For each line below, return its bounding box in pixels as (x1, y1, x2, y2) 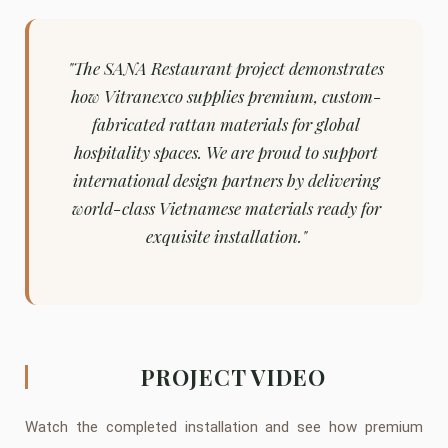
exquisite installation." (145, 225, 307, 247)
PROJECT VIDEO (140, 362, 326, 392)
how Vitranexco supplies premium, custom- (70, 85, 382, 107)
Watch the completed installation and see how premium (25, 418, 423, 436)
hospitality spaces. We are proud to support (74, 141, 378, 163)
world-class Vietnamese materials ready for (71, 197, 381, 219)
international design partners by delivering (72, 169, 380, 191)
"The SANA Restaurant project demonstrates (68, 57, 384, 79)
